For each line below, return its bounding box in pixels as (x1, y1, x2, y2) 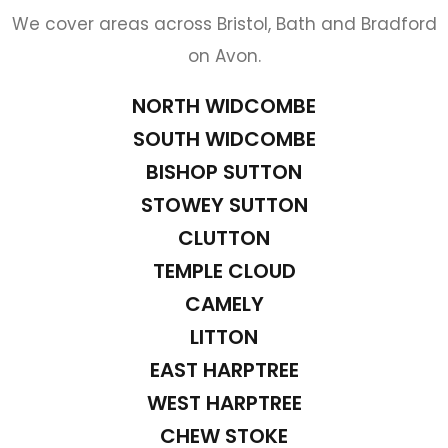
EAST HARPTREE (149, 355, 299, 384)
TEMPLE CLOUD (152, 256, 296, 285)
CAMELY (184, 289, 264, 318)
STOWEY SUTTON (140, 190, 308, 219)
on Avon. (187, 43, 261, 68)
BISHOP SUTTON (146, 157, 302, 186)
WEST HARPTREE (146, 388, 302, 417)
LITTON (190, 322, 258, 351)
